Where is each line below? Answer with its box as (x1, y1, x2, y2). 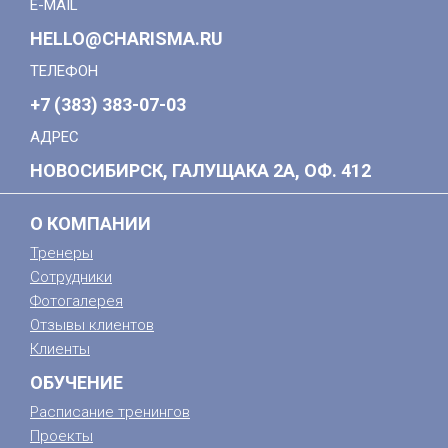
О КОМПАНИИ (30, 213, 151, 234)
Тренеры (30, 244, 93, 262)
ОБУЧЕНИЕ (30, 372, 123, 393)
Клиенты (30, 340, 90, 358)
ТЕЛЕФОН (30, 62, 98, 80)
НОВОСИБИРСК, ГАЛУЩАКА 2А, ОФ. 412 (30, 160, 371, 181)
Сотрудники (30, 268, 112, 286)
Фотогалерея (30, 292, 123, 310)
